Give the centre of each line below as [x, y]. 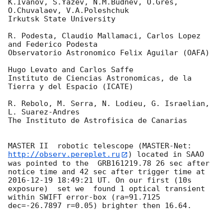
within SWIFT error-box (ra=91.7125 [84, 197]
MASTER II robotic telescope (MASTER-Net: [102, 146]
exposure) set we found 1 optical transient [107, 188]
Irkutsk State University [62, 19]
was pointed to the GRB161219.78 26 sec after [109, 163]
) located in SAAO [166, 155]
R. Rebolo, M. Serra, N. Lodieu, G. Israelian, [109, 104]
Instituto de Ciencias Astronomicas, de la [100, 78]
